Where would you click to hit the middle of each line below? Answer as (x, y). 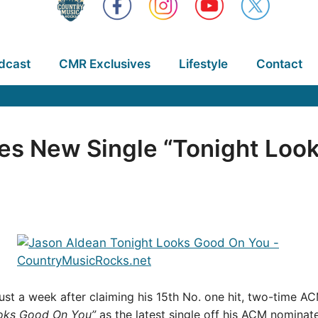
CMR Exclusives (104, 64)
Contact (279, 64)
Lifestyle (203, 64)
